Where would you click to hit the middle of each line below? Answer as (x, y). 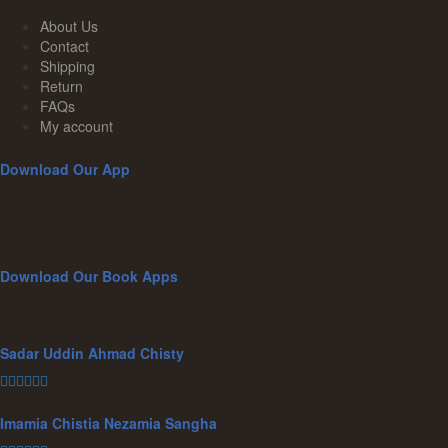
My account (76, 126)
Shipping (67, 66)
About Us (69, 26)
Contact (64, 46)
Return (61, 86)
